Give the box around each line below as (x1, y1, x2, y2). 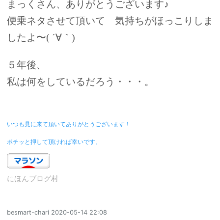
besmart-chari (7, 209, 49, 217)
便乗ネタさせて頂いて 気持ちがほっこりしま (7, 16, 213, 27)
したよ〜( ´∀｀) (7, 32, 75, 43)
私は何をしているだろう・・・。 (7, 77, 154, 87)
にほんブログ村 (7, 174, 58, 183)
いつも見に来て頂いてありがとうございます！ (7, 120, 131, 128)
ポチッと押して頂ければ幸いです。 (7, 138, 101, 146)
